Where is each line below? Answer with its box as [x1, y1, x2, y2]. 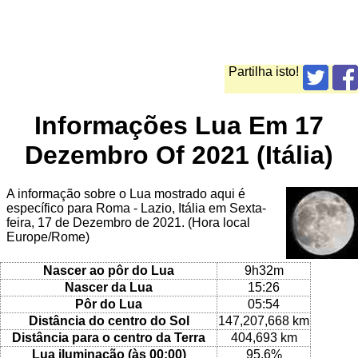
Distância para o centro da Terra [12, 330, 205, 344]
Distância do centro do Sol [28, 313, 189, 328]
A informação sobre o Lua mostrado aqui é [6, 187, 245, 201]
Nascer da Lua [65, 280, 153, 294]
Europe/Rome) [6, 230, 89, 245]
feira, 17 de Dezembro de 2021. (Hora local [6, 216, 250, 230]
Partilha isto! [229, 65, 299, 79]
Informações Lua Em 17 [34, 110, 324, 140]
